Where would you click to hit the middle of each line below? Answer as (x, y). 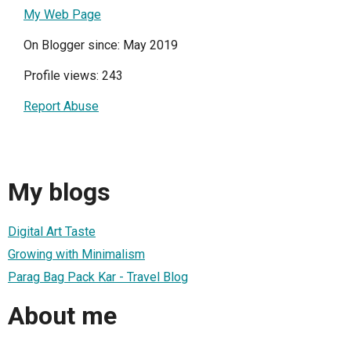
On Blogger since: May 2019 (101, 45)
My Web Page (62, 14)
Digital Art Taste (52, 231)
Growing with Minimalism (76, 254)
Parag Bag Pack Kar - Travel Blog (98, 277)
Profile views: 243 (73, 76)
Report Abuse (61, 106)
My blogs (59, 192)
